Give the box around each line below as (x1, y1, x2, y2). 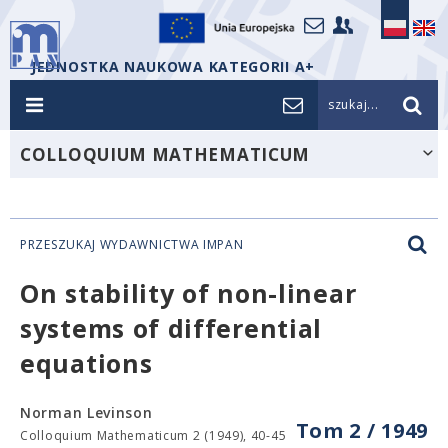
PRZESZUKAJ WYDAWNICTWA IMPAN (20, 236, 244, 253)
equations (20, 346, 153, 380)
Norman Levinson (20, 403, 153, 422)
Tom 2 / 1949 (295, 417, 428, 444)
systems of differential (20, 311, 323, 345)
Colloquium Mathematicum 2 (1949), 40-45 (20, 427, 287, 444)
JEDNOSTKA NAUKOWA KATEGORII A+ (31, 57, 315, 76)
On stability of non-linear (20, 276, 357, 310)
